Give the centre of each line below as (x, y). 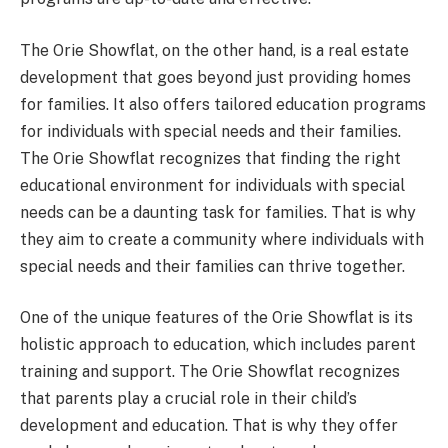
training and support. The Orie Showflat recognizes (210, 372)
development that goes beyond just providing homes (215, 77)
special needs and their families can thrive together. (212, 266)
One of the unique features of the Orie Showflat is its (216, 318)
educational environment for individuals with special (212, 185)
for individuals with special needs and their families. (210, 131)
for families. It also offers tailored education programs (223, 104)
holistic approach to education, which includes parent (218, 345)
